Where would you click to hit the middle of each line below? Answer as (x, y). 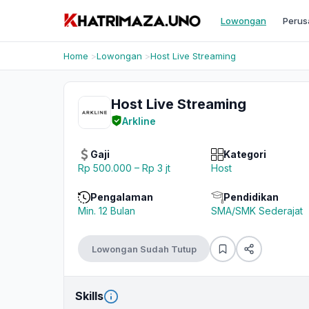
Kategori (245, 154)
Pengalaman (122, 197)
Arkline (139, 121)
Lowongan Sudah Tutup (144, 249)
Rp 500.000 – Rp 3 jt (124, 168)
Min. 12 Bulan (107, 211)
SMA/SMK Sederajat (257, 211)
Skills (89, 296)
